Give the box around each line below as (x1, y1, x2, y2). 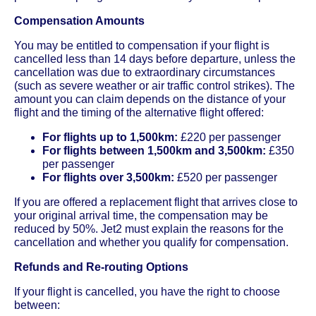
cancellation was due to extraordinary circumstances (14, 66, 275, 78)
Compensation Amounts (14, 14, 145, 27)
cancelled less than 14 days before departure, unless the (14, 52, 296, 65)
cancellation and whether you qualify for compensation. (14, 236, 288, 248)
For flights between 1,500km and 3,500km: (42, 144, 266, 157)
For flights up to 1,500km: (42, 130, 178, 143)
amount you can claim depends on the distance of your (14, 92, 286, 105)
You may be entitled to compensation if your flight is (14, 39, 269, 51)
